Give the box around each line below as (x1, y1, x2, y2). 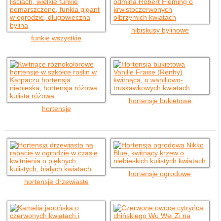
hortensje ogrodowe (129, 170, 191, 178)
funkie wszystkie (31, 34, 82, 42)
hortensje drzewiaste (24, 178, 89, 185)
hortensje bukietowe (128, 97, 191, 105)
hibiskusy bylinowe (131, 26, 189, 34)
